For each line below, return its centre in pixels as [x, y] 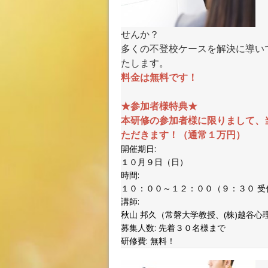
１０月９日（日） [154, 162]
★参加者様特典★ [159, 106]
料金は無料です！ [159, 77]
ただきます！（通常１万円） [183, 135]
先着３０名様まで [191, 228]
